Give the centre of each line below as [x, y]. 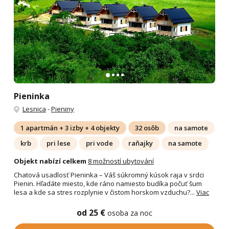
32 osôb [147, 128]
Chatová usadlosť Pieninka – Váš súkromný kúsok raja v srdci [109, 175]
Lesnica [34, 109]
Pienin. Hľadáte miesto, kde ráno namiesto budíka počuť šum [108, 183]
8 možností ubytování [121, 161]
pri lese [58, 143]
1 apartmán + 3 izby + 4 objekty [70, 128]
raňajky [140, 143]
